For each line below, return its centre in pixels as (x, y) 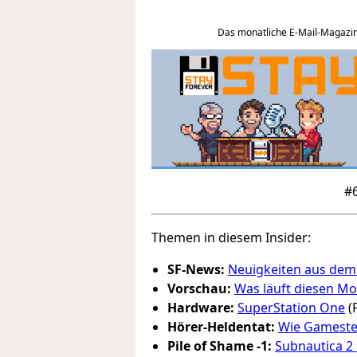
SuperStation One (291, 308)
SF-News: (196, 269)
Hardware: (201, 308)
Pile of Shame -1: (220, 346)
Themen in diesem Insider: (231, 237)
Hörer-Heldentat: (221, 327)
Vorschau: (199, 288)
